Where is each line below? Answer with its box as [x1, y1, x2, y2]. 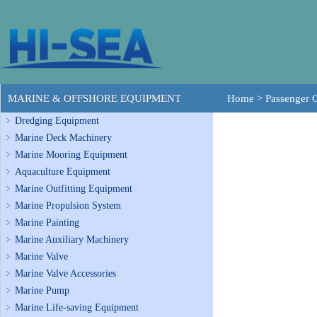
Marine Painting [15, 217, 79, 228]
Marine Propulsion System [15, 200, 121, 211]
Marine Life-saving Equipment [15, 302, 139, 313]
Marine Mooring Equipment [15, 149, 127, 160]
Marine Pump [15, 285, 69, 296]
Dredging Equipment [15, 115, 99, 126]
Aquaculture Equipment [15, 166, 110, 177]
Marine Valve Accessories [15, 268, 116, 279]
